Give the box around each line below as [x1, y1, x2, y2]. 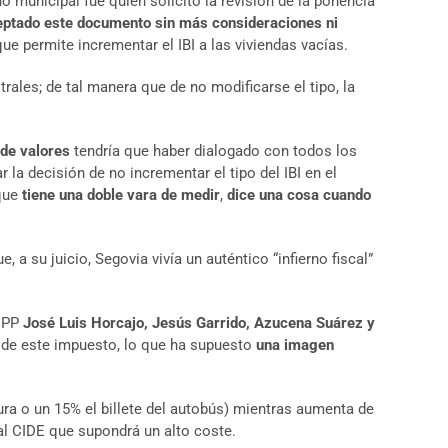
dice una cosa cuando [227, 186, 371, 204]
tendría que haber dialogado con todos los [74, 142, 357, 160]
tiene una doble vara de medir [22, 186, 220, 204]
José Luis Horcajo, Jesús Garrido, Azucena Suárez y [23, 314, 375, 332]
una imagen [256, 336, 334, 354]
